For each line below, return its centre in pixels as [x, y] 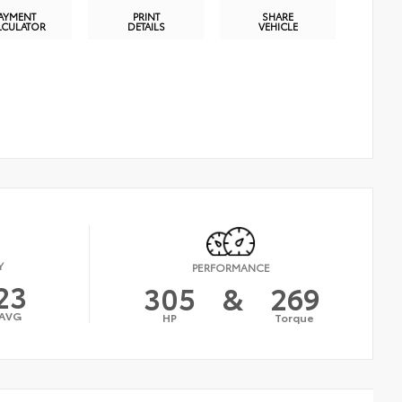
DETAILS [146, 26]
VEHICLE [278, 26]
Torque [295, 317]
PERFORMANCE [232, 267]
